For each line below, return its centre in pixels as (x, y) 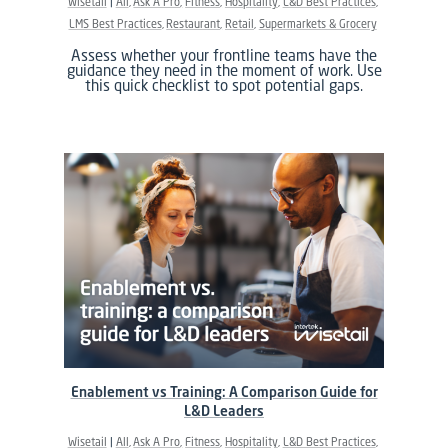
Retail (239, 23)
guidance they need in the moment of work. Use (224, 69)
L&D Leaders (224, 410)
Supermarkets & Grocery (317, 23)
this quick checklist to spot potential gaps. (224, 84)
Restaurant (193, 23)
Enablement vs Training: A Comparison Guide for (224, 391)
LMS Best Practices (115, 23)
